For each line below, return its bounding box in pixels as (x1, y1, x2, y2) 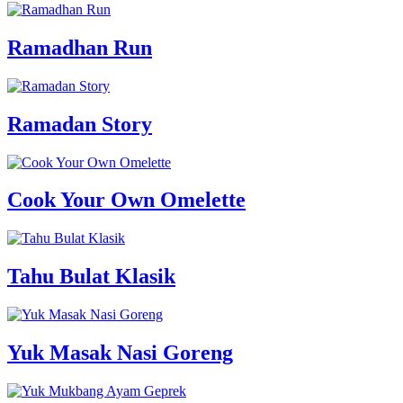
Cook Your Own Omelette (7, 188, 246, 212)
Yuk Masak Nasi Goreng (7, 341, 233, 365)
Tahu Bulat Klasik (7, 264, 175, 289)
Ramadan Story (7, 112, 152, 136)
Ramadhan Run (7, 35, 152, 59)
